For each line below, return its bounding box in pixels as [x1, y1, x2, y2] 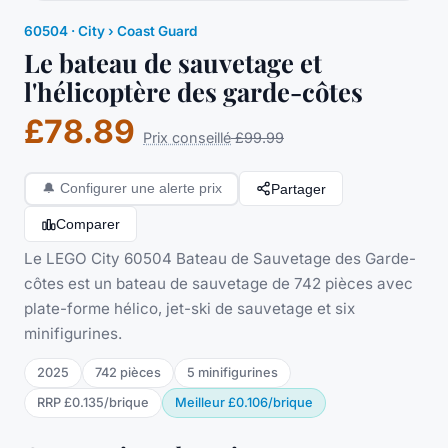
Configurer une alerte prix [59, 181, 222, 197]
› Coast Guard [105, 22, 197, 39]
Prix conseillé [143, 129, 231, 147]
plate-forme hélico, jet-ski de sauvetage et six [24, 298, 355, 318]
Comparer [56, 216, 120, 233]
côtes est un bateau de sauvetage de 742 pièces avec [24, 273, 413, 293]
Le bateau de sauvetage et [24, 45, 322, 80]
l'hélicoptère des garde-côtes [24, 74, 363, 109]
